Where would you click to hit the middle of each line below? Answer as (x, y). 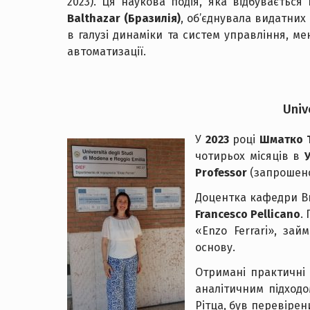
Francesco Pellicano (248, 214)
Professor (221, 173)
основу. (215, 247)
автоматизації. (107, 52)
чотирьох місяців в (250, 156)
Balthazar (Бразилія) (124, 18)
